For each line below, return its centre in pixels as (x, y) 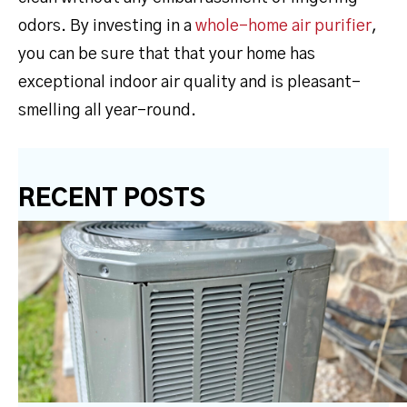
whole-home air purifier (283, 26)
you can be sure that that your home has (167, 54)
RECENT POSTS (112, 199)
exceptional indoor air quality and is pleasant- (189, 82)
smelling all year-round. (107, 110)
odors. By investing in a (107, 26)
